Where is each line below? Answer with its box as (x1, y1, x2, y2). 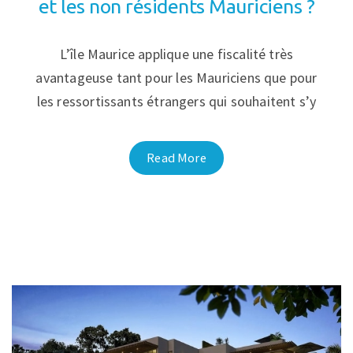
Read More (147, 149, 206, 165)
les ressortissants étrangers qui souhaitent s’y (36, 91, 317, 110)
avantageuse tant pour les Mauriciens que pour (35, 68, 318, 87)
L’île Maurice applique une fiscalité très (59, 44, 294, 63)
